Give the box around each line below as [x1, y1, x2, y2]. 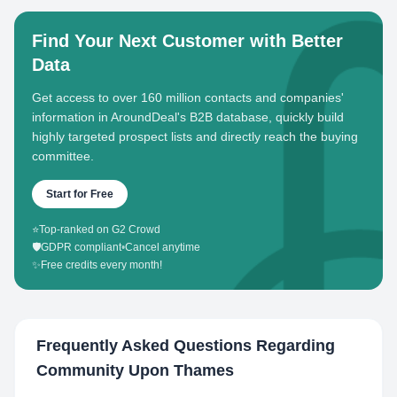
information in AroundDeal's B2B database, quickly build [32, 110, 344, 124]
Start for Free [46, 188, 113, 200]
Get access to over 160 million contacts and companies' [32, 90, 344, 105]
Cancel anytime [125, 241, 200, 253]
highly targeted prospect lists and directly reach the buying [32, 129, 358, 144]
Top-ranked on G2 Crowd [39, 223, 160, 236]
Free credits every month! [41, 259, 162, 271]
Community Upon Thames [36, 362, 234, 379]
